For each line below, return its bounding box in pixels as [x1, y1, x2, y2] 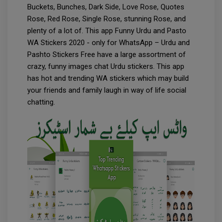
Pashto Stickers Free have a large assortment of [27, 50, 186, 59]
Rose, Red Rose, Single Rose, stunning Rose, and [27, 14, 186, 24]
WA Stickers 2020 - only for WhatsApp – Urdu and [27, 38, 190, 48]
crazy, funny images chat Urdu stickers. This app [27, 62, 184, 71]
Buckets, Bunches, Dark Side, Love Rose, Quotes [27, 2, 184, 12]
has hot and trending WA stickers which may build [27, 74, 189, 83]
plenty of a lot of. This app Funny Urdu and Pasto [27, 26, 186, 36]
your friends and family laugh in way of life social [27, 86, 186, 95]
